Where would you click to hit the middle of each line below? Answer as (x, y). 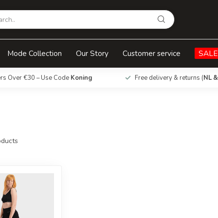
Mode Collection (35, 53)
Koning (81, 78)
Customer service (152, 53)
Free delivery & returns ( (169, 78)
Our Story (92, 53)
